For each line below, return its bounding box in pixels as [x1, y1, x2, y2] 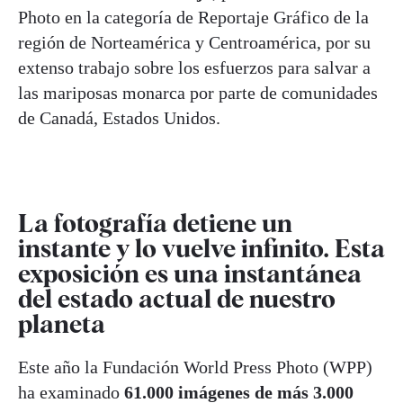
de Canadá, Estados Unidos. [18, 107, 220, 128]
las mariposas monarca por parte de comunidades [18, 82, 378, 103]
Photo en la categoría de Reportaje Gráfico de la [18, 6, 369, 27]
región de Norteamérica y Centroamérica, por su [18, 31, 371, 52]
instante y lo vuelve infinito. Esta [18, 232, 385, 264]
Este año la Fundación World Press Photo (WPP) [18, 356, 372, 377]
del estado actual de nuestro [18, 282, 336, 314]
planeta [18, 308, 105, 339]
